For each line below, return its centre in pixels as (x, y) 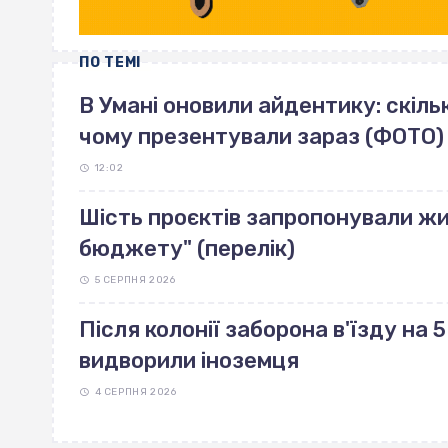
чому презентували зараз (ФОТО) (261, 137)
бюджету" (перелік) (187, 249)
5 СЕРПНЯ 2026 (135, 280)
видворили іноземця (189, 361)
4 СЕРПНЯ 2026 (135, 392)
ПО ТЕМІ (110, 63)
